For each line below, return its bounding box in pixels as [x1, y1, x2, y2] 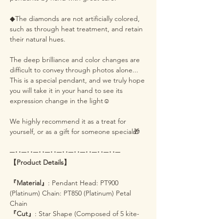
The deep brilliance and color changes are [10, 55, 140, 64]
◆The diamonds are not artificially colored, [10, 14, 140, 23]
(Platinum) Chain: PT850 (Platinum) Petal [10, 189, 131, 197]
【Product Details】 [10, 158, 70, 167]
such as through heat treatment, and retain [10, 24, 143, 33]
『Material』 [10, 178, 48, 187]
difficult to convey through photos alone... [10, 66, 138, 74]
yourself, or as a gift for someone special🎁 [10, 127, 140, 136]
